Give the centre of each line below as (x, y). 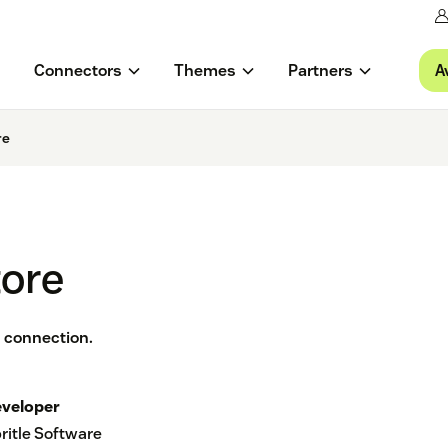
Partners (320, 71)
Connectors (77, 71)
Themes (204, 71)
